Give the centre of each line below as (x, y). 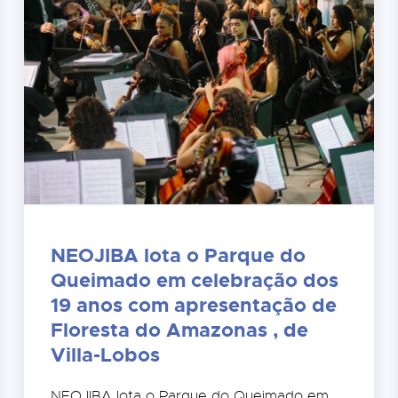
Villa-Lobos (105, 355)
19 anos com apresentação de (193, 306)
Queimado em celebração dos (194, 281)
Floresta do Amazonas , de (179, 330)
